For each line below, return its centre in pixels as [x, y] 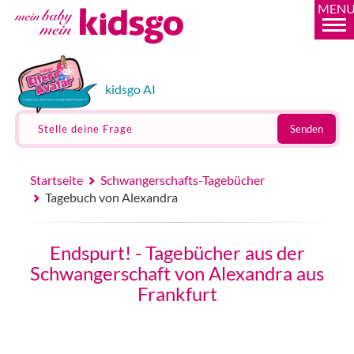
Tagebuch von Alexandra [112, 197]
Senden [306, 129]
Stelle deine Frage [85, 129]
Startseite [56, 180]
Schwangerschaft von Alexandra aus [177, 273]
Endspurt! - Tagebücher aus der [177, 252]
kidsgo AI [130, 89]
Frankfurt [177, 294]
